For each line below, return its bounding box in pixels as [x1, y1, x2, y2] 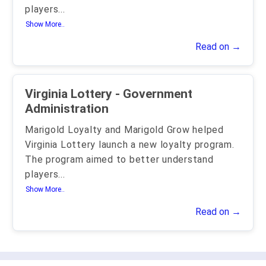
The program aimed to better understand [25, 154, 214, 165]
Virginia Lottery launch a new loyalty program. [25, 139, 235, 150]
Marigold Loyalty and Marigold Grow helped [25, 124, 224, 135]
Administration [25, 102, 109, 116]
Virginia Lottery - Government [25, 87, 115, 101]
